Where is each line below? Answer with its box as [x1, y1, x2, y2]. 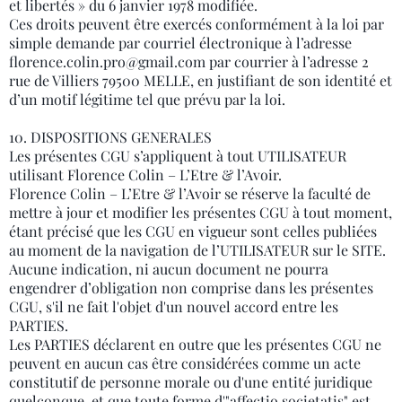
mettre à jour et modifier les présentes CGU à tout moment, [9, 203, 392, 222]
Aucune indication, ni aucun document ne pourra [9, 259, 328, 278]
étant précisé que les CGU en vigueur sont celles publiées [9, 222, 377, 240]
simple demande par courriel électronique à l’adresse [9, 33, 352, 52]
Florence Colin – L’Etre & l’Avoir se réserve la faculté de [9, 184, 371, 203]
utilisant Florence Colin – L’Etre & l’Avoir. [9, 165, 282, 184]
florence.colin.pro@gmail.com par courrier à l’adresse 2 [9, 52, 369, 71]
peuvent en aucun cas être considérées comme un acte [9, 354, 361, 372]
